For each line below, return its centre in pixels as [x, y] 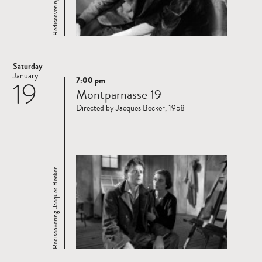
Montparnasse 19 [119, 95]
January [26, 76]
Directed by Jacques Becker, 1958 [130, 108]
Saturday [27, 67]
